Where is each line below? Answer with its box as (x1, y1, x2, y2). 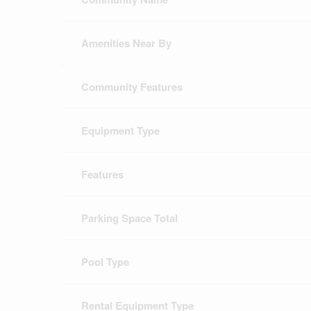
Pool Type (81, 254, 129, 270)
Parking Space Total (81, 210, 178, 226)
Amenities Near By (81, 35, 171, 51)
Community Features (81, 79, 183, 95)
